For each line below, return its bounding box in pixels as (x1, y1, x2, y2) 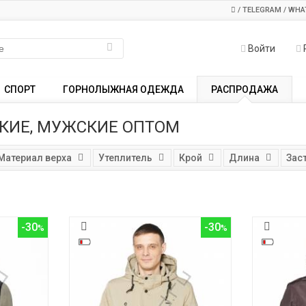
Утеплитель (98, 152, 152, 163)
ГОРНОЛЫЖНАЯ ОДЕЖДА (63, 84, 184, 95)
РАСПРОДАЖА (211, 84, 278, 95)
